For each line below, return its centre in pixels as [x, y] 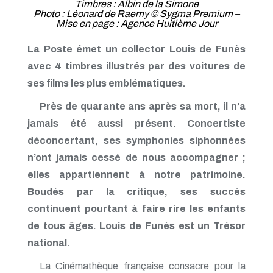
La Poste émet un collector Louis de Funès [136, 49]
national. [49, 243]
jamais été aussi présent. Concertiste [136, 123]
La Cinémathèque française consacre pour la [143, 266]
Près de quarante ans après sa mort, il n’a [143, 106]
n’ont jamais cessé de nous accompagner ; [136, 158]
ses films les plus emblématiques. [107, 83]
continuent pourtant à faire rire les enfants [136, 209]
